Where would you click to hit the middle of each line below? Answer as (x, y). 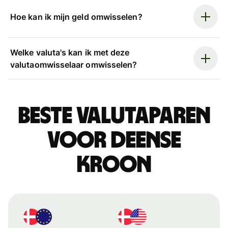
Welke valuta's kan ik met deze (70, 52)
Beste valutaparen (114, 116)
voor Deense (114, 140)
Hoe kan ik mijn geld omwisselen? (76, 17)
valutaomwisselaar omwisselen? (74, 64)
